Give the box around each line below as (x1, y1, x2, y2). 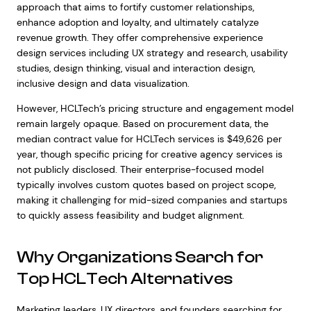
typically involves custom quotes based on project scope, (16, 178, 276, 191)
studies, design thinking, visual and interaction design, (16, 62, 255, 74)
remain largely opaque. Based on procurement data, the (16, 117, 269, 130)
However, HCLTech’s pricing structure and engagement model (16, 102, 294, 115)
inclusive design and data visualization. (16, 77, 190, 90)
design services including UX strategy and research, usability (16, 47, 288, 59)
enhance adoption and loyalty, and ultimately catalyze (16, 16, 259, 28)
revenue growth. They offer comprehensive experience (16, 31, 263, 44)
